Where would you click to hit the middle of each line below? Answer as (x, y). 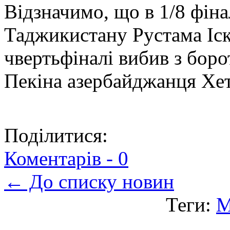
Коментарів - (61, 158)
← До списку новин (89, 181)
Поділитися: (56, 135)
